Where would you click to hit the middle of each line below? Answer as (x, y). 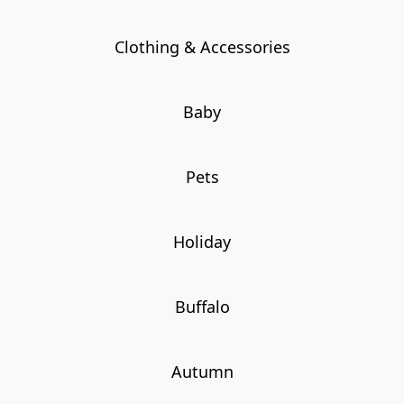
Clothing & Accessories (202, 47)
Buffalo (202, 306)
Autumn (202, 371)
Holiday (202, 241)
